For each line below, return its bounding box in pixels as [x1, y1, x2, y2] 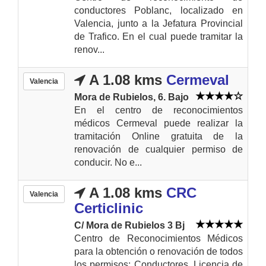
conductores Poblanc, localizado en [74, 5, 243, 15]
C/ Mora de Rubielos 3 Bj [74, 220, 185, 230]
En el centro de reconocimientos [74, 104, 243, 115]
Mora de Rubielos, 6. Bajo [74, 91, 189, 102]
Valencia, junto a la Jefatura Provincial [74, 18, 243, 28]
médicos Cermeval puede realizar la [74, 118, 243, 128]
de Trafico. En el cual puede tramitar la [74, 31, 243, 42]
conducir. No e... [74, 157, 142, 167]
